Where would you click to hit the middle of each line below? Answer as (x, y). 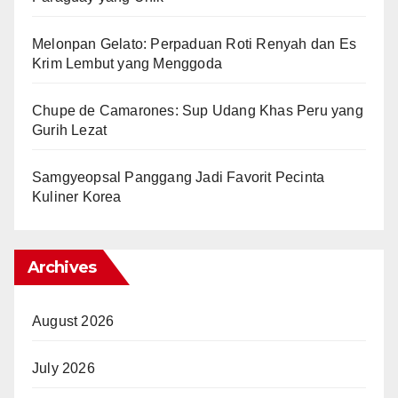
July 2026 (64, 368)
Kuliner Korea (77, 196)
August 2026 (73, 321)
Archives (62, 267)
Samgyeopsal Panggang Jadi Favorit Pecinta (179, 177)
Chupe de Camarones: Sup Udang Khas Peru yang (198, 110)
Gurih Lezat (70, 130)
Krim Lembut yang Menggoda (127, 63)
